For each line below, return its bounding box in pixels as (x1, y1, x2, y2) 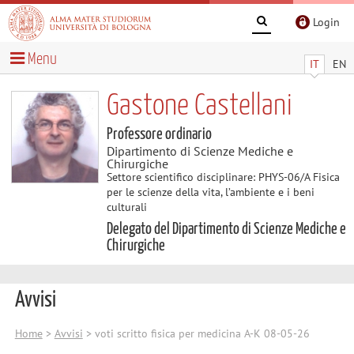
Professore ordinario (106, 126, 212, 142)
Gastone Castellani (106, 91, 292, 121)
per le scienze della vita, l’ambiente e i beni (106, 184, 314, 199)
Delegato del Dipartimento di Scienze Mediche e (106, 220, 346, 237)
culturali (106, 199, 147, 214)
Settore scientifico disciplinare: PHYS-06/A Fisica (106, 169, 340, 184)
